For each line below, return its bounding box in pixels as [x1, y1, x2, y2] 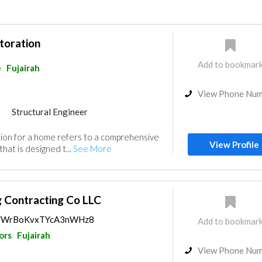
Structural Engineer [11, 106, 88, 117]
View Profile [209, 139, 260, 150]
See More [73, 143, 112, 154]
